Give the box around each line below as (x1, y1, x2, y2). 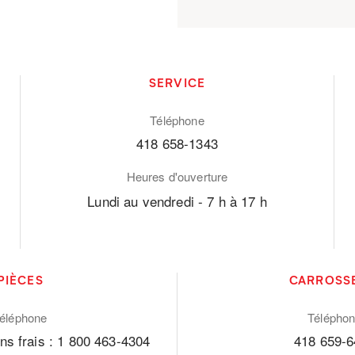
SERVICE (148, 74, 206, 90)
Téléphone (150, 111, 204, 128)
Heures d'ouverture (126, 167, 228, 185)
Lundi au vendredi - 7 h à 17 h (87, 190, 267, 211)
